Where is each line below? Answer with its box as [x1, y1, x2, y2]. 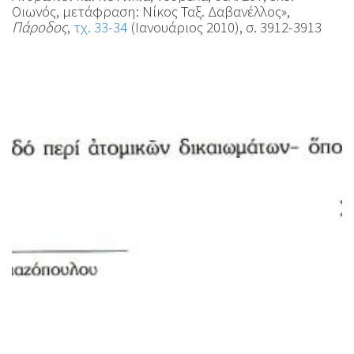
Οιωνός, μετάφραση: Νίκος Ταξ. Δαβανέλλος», [12, 2, 290, 21]
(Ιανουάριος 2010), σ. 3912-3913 [127, 17, 322, 36]
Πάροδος [12, 17, 67, 36]
